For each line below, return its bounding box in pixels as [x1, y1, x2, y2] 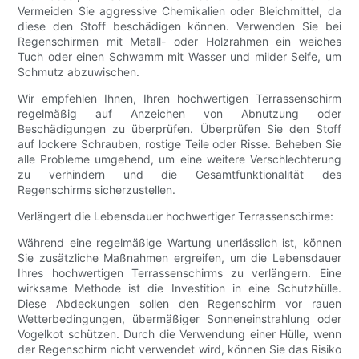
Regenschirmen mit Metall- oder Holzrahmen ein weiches [18, 34, 341, 49]
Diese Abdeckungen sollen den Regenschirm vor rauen [18, 296, 341, 311]
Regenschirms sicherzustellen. [18, 183, 176, 197]
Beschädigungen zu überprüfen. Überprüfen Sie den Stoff [18, 122, 341, 136]
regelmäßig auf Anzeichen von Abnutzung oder [18, 107, 341, 121]
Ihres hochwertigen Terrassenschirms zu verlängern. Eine [18, 266, 341, 280]
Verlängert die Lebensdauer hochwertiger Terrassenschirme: [18, 209, 334, 224]
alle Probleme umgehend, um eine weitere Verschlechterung [18, 152, 341, 167]
